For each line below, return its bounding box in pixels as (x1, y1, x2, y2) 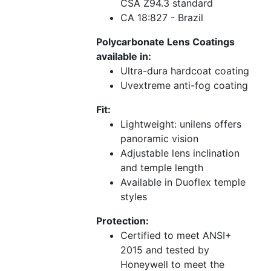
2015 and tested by (120, 244, 209, 256)
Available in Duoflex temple (120, 176, 246, 189)
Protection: (96, 215, 149, 227)
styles (120, 191, 147, 203)
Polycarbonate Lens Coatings (96, 36, 235, 48)
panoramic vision (120, 132, 198, 145)
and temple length (120, 162, 203, 174)
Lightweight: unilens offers (120, 118, 241, 131)
